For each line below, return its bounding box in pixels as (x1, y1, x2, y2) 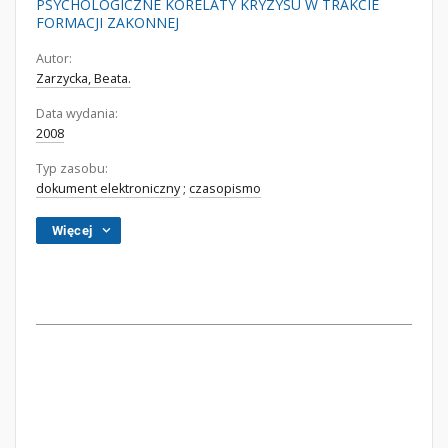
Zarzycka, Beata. (36, 70, 131, 87)
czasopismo (189, 180, 261, 197)
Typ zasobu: (36, 160, 108, 177)
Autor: (36, 50, 72, 67)
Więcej (52, 223, 93, 238)
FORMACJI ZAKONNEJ (36, 13, 179, 32)
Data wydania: (36, 105, 118, 122)
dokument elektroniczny (36, 180, 180, 197)
